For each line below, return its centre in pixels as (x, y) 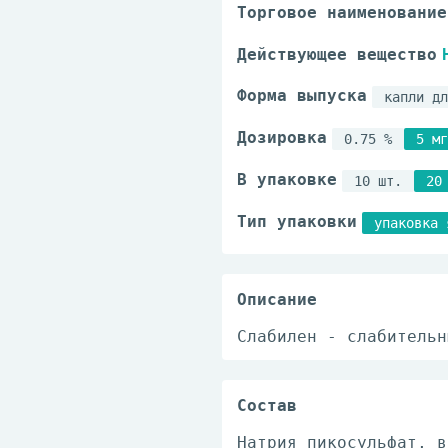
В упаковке (287, 179)
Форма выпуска (302, 95)
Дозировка (282, 137)
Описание (277, 299)
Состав (267, 405)
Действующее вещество (337, 54)
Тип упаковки (297, 221)
